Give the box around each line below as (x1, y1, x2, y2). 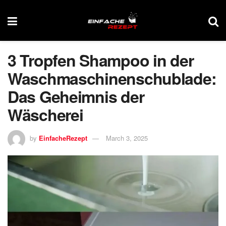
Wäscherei (8, 103, 83, 126)
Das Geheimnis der (8, 85, 144, 108)
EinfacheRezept (39, 133, 87, 143)
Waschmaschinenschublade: (8, 67, 216, 90)
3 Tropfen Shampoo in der (8, 48, 194, 72)
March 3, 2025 (106, 133, 148, 143)
